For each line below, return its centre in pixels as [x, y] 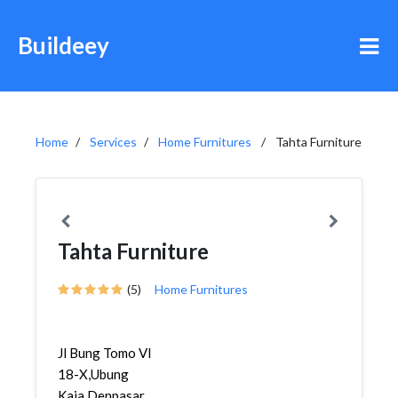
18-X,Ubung [93, 374]
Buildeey [64, 45]
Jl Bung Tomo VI [105, 353]
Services [113, 142]
